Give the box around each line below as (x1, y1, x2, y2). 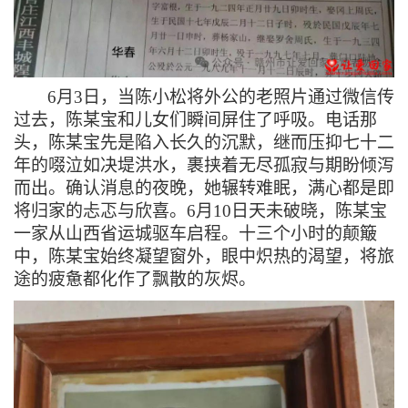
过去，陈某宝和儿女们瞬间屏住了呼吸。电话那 (14, 109, 377, 129)
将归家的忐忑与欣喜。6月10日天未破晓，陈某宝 (14, 200, 387, 220)
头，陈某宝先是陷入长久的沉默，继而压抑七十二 (14, 132, 394, 152)
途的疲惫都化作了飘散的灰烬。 (14, 269, 256, 289)
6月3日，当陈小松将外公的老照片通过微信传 (47, 87, 394, 107)
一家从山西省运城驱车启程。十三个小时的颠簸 (14, 223, 377, 243)
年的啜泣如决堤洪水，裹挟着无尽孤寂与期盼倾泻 (14, 155, 394, 175)
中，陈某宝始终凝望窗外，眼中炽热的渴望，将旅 (14, 246, 394, 266)
